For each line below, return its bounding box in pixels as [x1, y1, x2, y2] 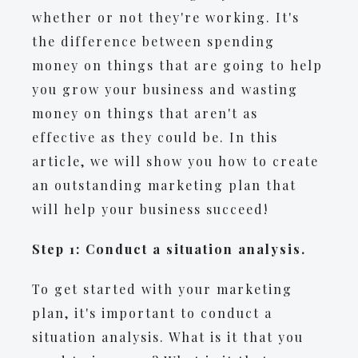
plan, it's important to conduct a [32, 304, 272, 321]
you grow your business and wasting [32, 81, 298, 97]
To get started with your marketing [32, 280, 292, 297]
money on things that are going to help [32, 57, 323, 74]
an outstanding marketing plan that [32, 177, 296, 193]
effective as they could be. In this [32, 129, 278, 145]
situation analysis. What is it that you [32, 328, 304, 345]
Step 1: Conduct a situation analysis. [32, 241, 306, 257]
